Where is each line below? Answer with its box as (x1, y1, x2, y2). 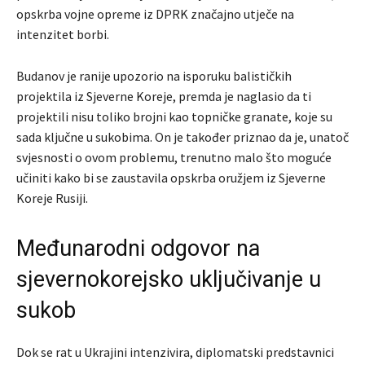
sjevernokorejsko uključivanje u (16, 266, 321, 293)
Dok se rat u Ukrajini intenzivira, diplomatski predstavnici (16, 344, 334, 361)
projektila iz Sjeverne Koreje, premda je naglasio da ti (16, 88, 311, 105)
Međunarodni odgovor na (16, 235, 260, 262)
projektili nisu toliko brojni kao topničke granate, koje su (16, 108, 332, 125)
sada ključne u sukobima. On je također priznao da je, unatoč (16, 129, 349, 146)
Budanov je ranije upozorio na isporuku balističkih (16, 68, 292, 85)
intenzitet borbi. (16, 26, 109, 43)
